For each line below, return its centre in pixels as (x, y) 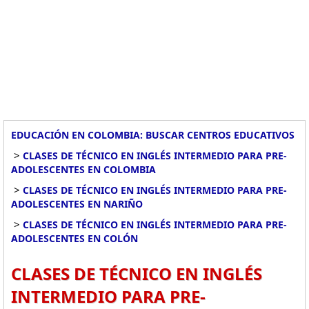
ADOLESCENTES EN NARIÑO (77, 204)
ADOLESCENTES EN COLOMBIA (83, 169)
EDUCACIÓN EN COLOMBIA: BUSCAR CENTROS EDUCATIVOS (153, 135)
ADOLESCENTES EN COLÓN (74, 238)
